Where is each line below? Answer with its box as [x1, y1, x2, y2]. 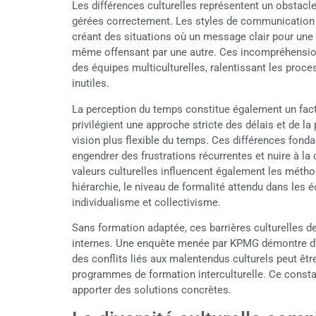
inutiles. [72, 77, 109, 90]
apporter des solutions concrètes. [72, 283, 231, 296]
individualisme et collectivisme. [72, 195, 221, 209]
